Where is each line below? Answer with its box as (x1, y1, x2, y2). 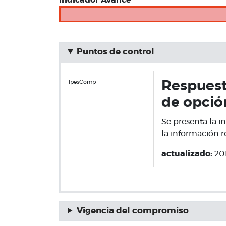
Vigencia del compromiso (76, 207, 189, 215)
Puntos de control (76, 48, 154, 56)
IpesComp (69, 79, 96, 85)
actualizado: (161, 150, 214, 158)
